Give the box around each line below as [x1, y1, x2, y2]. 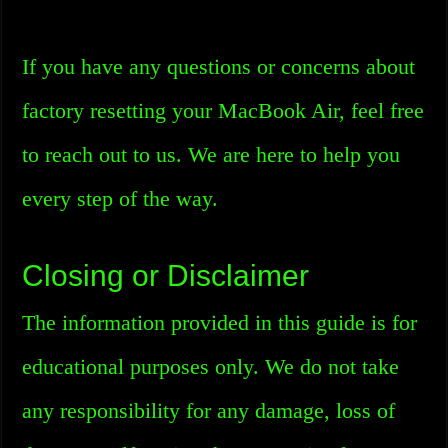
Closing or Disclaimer [22, 259, 310, 292]
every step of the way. [22, 186, 219, 211]
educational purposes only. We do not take [22, 354, 400, 379]
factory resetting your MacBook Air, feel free [22, 98, 425, 123]
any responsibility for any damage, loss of [22, 398, 396, 423]
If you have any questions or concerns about [22, 54, 416, 79]
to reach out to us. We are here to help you [22, 142, 401, 167]
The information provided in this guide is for [22, 310, 418, 335]
